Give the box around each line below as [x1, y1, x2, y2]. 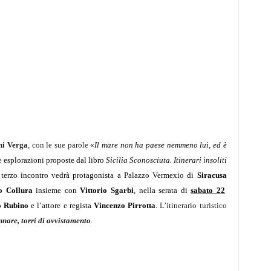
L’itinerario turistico [160, 201, 227, 210]
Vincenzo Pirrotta [93, 201, 156, 210]
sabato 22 [191, 186, 225, 195]
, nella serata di [134, 186, 191, 195]
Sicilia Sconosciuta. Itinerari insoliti [105, 155, 227, 165]
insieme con [36, 186, 80, 195]
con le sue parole [31, 140, 91, 149]
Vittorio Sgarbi [80, 186, 134, 195]
